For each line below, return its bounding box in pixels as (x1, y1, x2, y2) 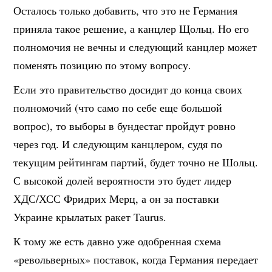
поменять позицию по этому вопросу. (13, 58, 192, 73)
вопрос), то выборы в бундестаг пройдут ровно (13, 118, 236, 134)
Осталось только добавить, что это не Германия (13, 3, 238, 18)
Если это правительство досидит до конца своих (13, 82, 243, 97)
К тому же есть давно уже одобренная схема (13, 234, 222, 249)
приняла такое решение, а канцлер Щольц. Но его (13, 21, 250, 36)
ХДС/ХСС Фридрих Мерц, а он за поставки (13, 191, 220, 206)
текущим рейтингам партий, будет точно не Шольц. (13, 155, 259, 170)
